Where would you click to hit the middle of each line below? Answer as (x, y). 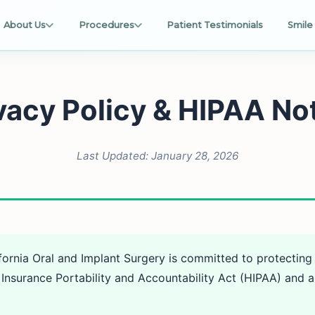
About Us (25, 25)
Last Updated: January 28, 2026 (157, 156)
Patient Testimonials (214, 25)
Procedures (106, 25)
